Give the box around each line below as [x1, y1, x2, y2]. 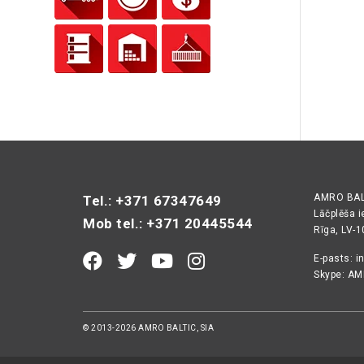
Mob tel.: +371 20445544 [83, 215, 253, 232]
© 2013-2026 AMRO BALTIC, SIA [83, 323, 214, 332]
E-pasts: [314, 253, 356, 264]
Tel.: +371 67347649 [83, 193, 222, 209]
